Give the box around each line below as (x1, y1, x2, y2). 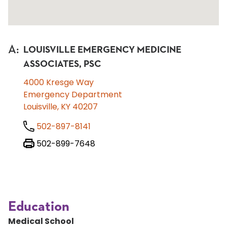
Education (8, 200, 69, 214)
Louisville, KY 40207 (23, 101, 98, 112)
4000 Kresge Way (23, 77, 94, 88)
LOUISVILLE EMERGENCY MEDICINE (23, 45, 181, 55)
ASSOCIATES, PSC (23, 59, 101, 69)
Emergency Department (23, 89, 122, 100)
